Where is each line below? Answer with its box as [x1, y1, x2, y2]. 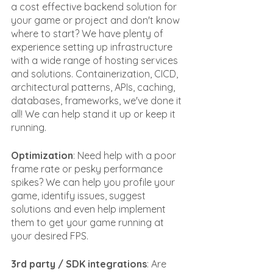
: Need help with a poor [73, 149, 179, 161]
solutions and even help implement [11, 203, 168, 215]
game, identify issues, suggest [11, 190, 148, 202]
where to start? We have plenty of [11, 27, 166, 40]
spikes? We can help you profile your [11, 176, 177, 188]
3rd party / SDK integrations [11, 258, 147, 270]
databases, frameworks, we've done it [11, 94, 184, 107]
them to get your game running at [11, 216, 166, 229]
